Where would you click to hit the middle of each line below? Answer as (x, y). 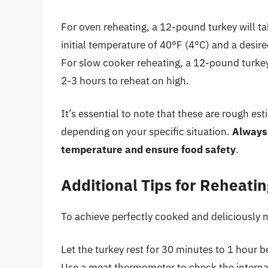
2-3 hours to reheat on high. (125, 80)
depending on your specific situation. (147, 132)
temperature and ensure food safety (148, 150)
